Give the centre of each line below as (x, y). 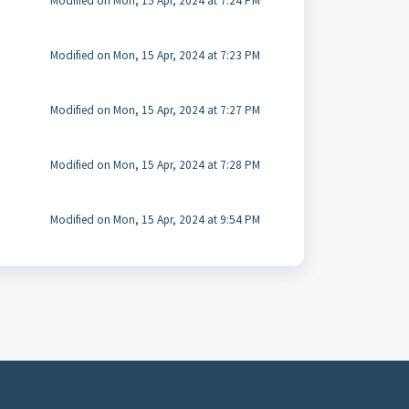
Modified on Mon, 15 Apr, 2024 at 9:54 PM (155, 220)
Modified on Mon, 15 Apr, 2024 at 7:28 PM (155, 165)
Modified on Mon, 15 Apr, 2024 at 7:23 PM (155, 55)
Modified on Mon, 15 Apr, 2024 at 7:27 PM (155, 110)
